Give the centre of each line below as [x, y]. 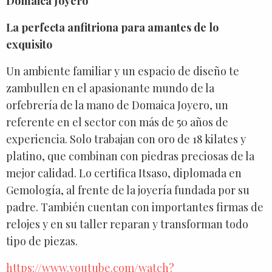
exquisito [29, 44]
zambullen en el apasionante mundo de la [110, 88]
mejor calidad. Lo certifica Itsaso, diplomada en [124, 173]
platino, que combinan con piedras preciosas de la [130, 156]
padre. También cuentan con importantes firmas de [135, 207]
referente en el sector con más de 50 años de [117, 122]
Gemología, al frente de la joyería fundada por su [128, 190]
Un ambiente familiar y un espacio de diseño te [123, 71]
